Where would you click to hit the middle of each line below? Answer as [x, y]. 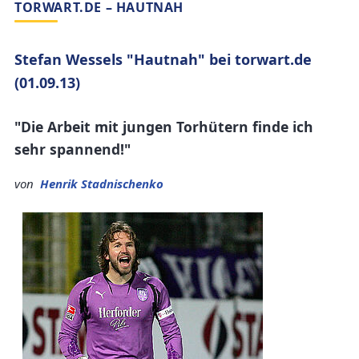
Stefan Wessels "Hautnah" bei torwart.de [163, 60]
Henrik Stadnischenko [102, 184]
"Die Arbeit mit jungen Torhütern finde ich [164, 126]
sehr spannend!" [73, 149]
